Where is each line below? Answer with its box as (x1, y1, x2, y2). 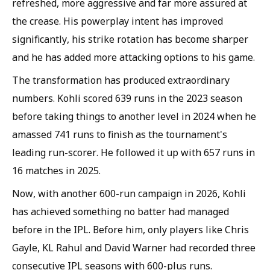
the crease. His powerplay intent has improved (12, 14, 223, 28)
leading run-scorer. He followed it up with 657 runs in (12, 146, 255, 160)
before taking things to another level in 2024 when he (12, 110, 256, 124)
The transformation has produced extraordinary (12, 74, 230, 87)
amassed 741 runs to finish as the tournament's (12, 128, 227, 142)
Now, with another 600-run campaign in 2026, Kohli (12, 187, 246, 201)
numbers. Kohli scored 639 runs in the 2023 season (12, 92, 242, 105)
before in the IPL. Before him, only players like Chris (12, 223, 249, 237)
